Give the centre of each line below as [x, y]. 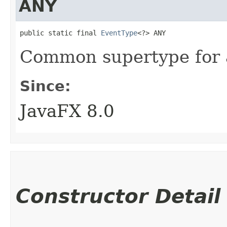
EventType [119, 33]
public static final [60, 33]
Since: [45, 86]
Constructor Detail [118, 196]
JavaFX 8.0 [67, 111]
